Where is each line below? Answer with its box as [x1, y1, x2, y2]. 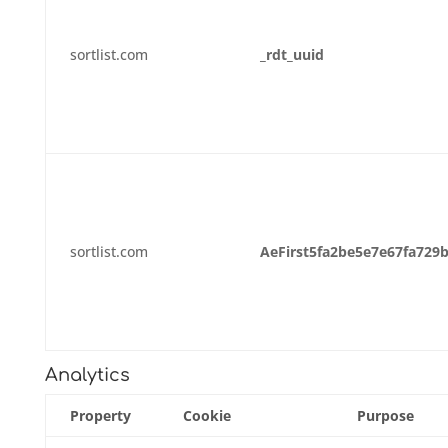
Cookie [182, 406, 231, 425]
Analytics [44, 365, 130, 385]
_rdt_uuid [259, 45, 324, 64]
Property [69, 406, 131, 425]
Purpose [356, 406, 414, 425]
